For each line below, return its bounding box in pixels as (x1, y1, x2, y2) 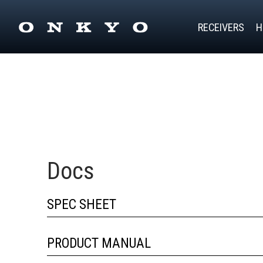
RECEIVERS (198, 21, 244, 33)
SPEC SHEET (47, 197, 116, 213)
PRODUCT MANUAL (47, 235, 151, 252)
